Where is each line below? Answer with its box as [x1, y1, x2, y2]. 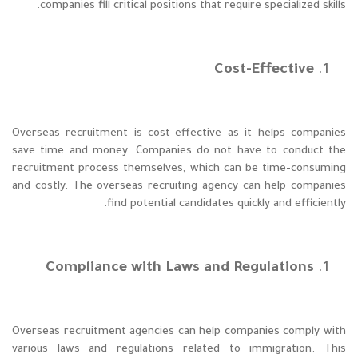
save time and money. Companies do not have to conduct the [12, 145, 346, 158]
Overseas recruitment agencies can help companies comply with [12, 326, 346, 339]
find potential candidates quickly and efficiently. [107, 198, 346, 211]
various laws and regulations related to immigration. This [12, 344, 346, 356]
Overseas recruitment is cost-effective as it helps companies [12, 128, 346, 141]
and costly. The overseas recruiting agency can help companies [12, 181, 346, 193]
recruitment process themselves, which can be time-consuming [12, 163, 346, 176]
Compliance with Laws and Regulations [46, 261, 314, 277]
